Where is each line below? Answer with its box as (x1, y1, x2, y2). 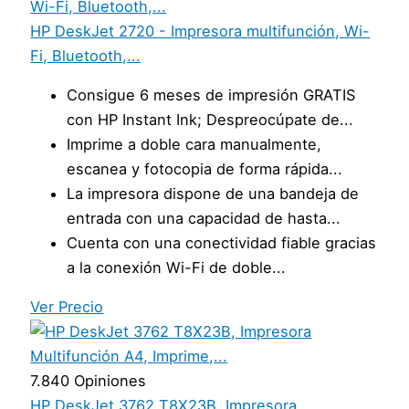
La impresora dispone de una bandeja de (67, 184, 360, 203)
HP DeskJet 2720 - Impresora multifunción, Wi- (30, 21, 371, 40)
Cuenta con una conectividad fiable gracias (67, 233, 377, 252)
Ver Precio (30, 298, 104, 317)
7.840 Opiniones (30, 372, 147, 391)
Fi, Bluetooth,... (30, 46, 142, 65)
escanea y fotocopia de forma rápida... (67, 159, 343, 178)
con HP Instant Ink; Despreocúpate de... (67, 110, 354, 129)
